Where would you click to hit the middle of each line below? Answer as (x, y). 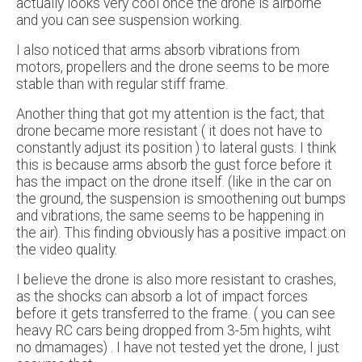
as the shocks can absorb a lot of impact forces (162, 297)
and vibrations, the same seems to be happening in (170, 216)
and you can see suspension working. (129, 21)
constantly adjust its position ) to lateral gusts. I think (176, 148)
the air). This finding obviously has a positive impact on (181, 233)
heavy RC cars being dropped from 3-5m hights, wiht (174, 331)
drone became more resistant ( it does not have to (169, 131)
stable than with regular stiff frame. (122, 84)
